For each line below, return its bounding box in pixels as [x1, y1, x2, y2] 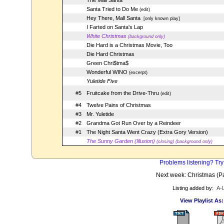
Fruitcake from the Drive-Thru [86, 90, 159, 96]
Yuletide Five [86, 78, 117, 84]
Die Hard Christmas [86, 51, 134, 57]
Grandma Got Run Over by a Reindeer [86, 120, 181, 126]
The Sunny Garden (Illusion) [86, 138, 155, 144]
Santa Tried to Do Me [86, 6, 138, 12]
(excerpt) [127, 70, 147, 75]
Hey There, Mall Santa [86, 15, 140, 21]
